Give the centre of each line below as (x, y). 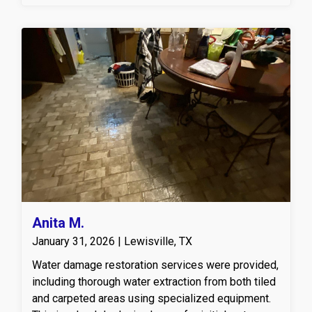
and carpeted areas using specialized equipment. (151, 298)
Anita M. (58, 223)
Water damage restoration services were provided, (155, 265)
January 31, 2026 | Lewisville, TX (112, 241)
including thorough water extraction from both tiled (154, 281)
